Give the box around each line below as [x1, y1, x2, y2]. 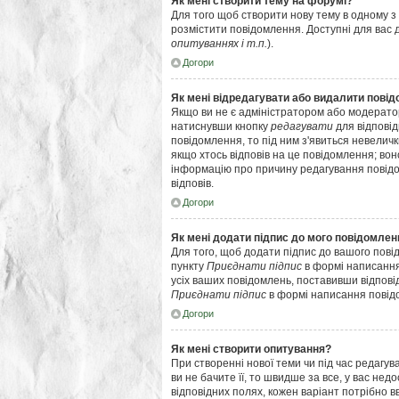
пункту [171, 260, 207, 273]
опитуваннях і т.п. [171, 37, 267, 50]
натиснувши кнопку [171, 120, 271, 133]
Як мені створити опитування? [171, 343, 331, 355]
